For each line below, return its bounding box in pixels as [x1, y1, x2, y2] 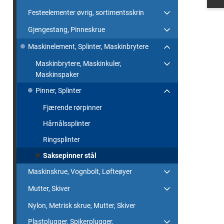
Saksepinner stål [43, 151, 96, 159]
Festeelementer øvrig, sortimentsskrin [28, 8, 144, 16]
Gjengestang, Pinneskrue [28, 25, 105, 33]
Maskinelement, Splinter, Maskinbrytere [28, 42, 148, 50]
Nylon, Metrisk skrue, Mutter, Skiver [28, 201, 135, 209]
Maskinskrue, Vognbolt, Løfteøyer [28, 167, 132, 175]
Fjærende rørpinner [43, 103, 102, 111]
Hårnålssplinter [43, 119, 90, 127]
